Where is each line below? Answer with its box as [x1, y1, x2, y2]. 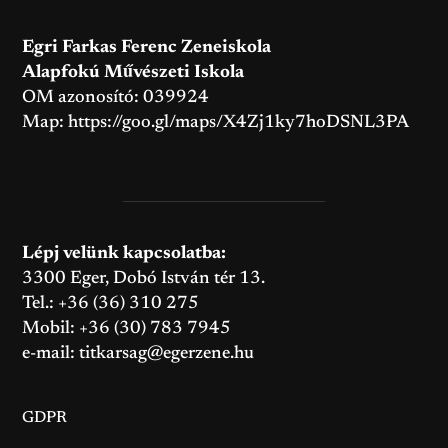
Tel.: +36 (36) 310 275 [22, 295, 200, 314]
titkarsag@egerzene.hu [79, 345, 255, 364]
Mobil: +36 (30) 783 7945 [22, 320, 232, 339]
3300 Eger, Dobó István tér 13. [22, 270, 266, 289]
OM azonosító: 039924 [22, 89, 210, 108]
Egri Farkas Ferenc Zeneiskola [22, 39, 272, 58]
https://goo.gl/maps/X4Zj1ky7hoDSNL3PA [68, 114, 410, 133]
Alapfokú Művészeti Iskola [22, 64, 245, 83]
